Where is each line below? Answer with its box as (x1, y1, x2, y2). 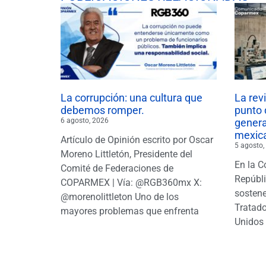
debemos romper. (61, 103, 144, 116)
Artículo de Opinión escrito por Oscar (61, 134, 213, 145)
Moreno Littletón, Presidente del (61, 148, 192, 160)
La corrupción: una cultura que (61, 91, 202, 104)
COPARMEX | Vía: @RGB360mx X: (61, 176, 202, 188)
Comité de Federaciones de (61, 162, 173, 174)
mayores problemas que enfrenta (61, 205, 199, 217)
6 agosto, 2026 (61, 116, 109, 125)
